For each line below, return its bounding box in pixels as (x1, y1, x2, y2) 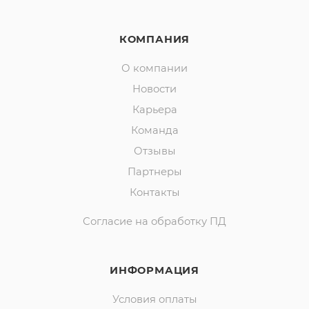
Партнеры (127, 166, 182, 179)
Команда (130, 124, 179, 137)
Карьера (132, 103, 177, 117)
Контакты (129, 186, 180, 199)
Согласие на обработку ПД (83, 215, 226, 228)
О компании (121, 62, 188, 75)
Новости (132, 83, 177, 96)
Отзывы (133, 145, 176, 158)
